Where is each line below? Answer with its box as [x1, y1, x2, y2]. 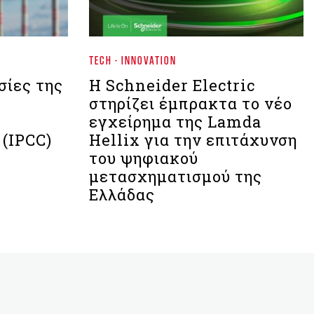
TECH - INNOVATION [89, 53, 177, 67]
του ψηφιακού [89, 148, 198, 168]
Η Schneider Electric [89, 75, 255, 95]
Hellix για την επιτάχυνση [89, 130, 297, 150]
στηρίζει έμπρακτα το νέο [89, 93, 292, 114]
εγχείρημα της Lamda [89, 111, 261, 132]
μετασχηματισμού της [89, 166, 262, 186]
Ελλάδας [89, 184, 155, 205]
